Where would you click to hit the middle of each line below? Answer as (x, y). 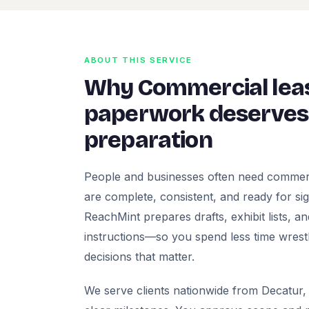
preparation (148, 140)
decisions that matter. (139, 257)
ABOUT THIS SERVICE (139, 60)
